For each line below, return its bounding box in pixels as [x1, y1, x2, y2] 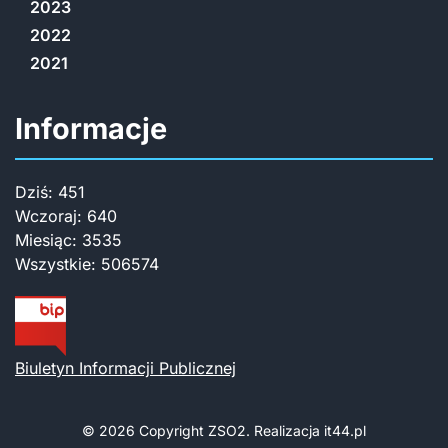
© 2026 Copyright [82, 422, 208, 439]
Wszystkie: [15, 254, 101, 274]
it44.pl [324, 422, 366, 439]
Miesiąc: [15, 230, 82, 250]
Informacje [15, 111, 167, 146]
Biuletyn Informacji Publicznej [15, 358, 236, 378]
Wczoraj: [15, 206, 87, 226]
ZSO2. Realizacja [208, 422, 324, 439]
